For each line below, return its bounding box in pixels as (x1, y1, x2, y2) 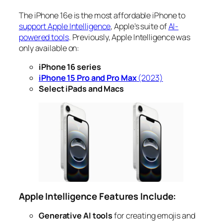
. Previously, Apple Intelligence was (68, 32, 191, 43)
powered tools (19, 32, 69, 43)
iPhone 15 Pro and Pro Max (39, 72, 137, 84)
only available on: (19, 43, 80, 54)
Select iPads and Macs (39, 83, 124, 95)
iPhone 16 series (39, 61, 101, 73)
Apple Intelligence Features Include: (19, 189, 176, 203)
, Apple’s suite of (111, 21, 168, 32)
